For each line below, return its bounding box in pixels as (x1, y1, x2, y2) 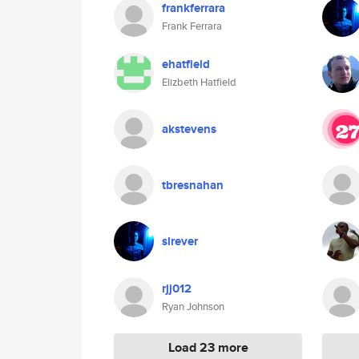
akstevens (162, 120, 216, 138)
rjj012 (162, 280, 192, 297)
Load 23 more (167, 338, 248, 357)
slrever (162, 232, 198, 250)
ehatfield (162, 55, 210, 73)
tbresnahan (162, 176, 224, 194)
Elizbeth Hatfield (162, 75, 236, 90)
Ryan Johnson (162, 299, 224, 314)
